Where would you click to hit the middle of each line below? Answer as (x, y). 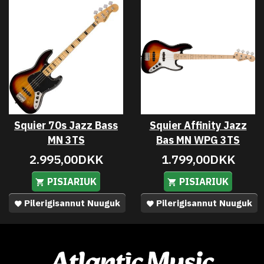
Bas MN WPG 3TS (198, 140)
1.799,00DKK (198, 159)
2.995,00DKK (66, 159)
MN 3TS (66, 140)
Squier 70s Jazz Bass (66, 125)
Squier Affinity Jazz (198, 125)
